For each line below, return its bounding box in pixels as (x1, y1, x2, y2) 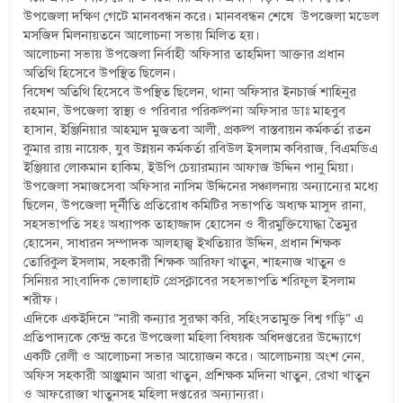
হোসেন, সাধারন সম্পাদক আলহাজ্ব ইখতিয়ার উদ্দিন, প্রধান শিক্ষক (23, 234, 342, 251)
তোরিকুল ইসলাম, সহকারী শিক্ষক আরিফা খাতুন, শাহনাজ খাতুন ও (23, 253, 347, 270)
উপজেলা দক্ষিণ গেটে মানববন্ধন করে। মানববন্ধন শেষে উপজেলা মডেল (23, 7, 380, 24)
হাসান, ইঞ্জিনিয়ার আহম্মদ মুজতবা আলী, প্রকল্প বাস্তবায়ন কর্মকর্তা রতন (23, 121, 372, 138)
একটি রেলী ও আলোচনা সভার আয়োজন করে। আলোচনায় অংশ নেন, (23, 347, 365, 364)
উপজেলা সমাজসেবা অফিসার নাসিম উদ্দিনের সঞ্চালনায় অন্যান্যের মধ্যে (23, 177, 379, 194)
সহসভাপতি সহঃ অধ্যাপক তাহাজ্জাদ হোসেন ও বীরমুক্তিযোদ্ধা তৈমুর (23, 215, 358, 232)
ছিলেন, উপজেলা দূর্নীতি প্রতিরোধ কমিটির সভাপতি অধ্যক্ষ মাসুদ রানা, (23, 196, 367, 213)
